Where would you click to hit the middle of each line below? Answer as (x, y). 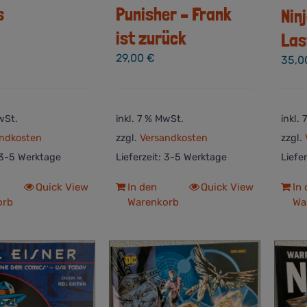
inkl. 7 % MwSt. (149, 119)
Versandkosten (173, 138)
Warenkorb (153, 202)
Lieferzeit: (139, 157)
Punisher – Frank (173, 14)
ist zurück (151, 38)
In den (142, 187)
